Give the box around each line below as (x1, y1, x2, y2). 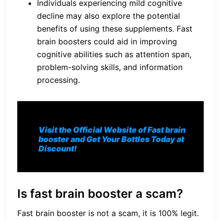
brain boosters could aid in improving (37, 37, 177, 47)
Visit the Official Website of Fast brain (38, 125, 185, 135)
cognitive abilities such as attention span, (37, 49, 191, 60)
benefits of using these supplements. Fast (37, 24, 192, 34)
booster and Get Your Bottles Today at (38, 134, 184, 145)
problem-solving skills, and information (37, 62, 183, 73)
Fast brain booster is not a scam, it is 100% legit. (17, 208, 199, 219)
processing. (37, 75, 80, 85)
